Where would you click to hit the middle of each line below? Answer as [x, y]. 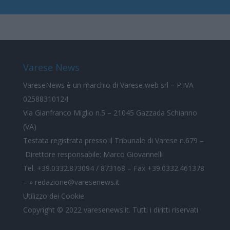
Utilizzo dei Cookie [53, 196]
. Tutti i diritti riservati [163, 210]
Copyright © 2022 [53, 210]
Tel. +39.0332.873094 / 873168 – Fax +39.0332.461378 [113, 168]
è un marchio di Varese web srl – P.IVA [129, 85]
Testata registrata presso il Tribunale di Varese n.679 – [113, 141]
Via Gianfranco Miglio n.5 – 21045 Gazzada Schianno [110, 113]
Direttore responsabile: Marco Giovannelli [93, 155]
